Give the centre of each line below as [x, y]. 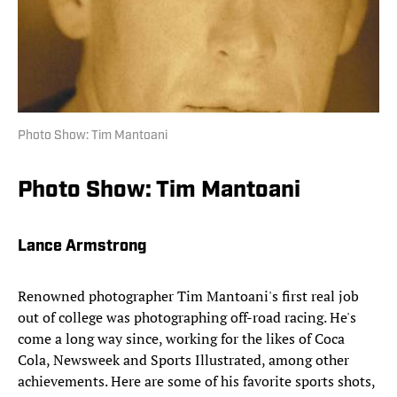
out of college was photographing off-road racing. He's [187, 318]
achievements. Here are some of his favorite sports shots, [196, 381]
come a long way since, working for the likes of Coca [181, 339]
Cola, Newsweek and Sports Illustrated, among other [183, 360]
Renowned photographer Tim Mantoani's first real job [188, 296]
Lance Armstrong [82, 247]
